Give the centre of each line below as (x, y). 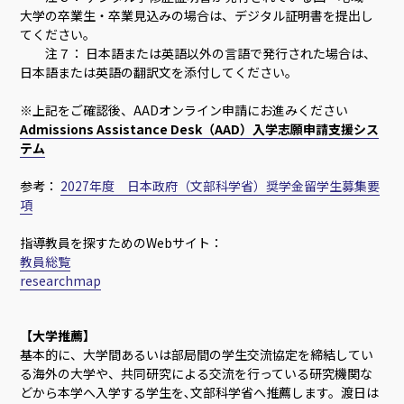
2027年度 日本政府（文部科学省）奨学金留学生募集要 (220, 185)
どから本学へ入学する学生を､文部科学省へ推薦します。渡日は (200, 392)
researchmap (61, 280)
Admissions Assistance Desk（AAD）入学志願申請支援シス (200, 129)
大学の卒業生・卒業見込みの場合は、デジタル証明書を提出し (197, 15)
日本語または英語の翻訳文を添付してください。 (159, 72)
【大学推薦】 (58, 335)
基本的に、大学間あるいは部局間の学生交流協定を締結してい (197, 354)
